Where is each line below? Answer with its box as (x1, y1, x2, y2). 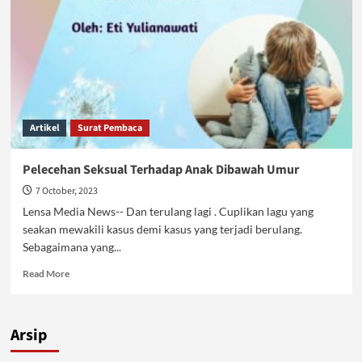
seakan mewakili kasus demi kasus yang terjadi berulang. (22, 222, 302, 236)
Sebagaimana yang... (22, 240, 121, 254)
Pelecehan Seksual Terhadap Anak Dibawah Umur (22, 161, 299, 179)
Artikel (29, 121, 59, 135)
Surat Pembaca (77, 121, 142, 135)
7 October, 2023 (35, 184, 98, 198)
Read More (22, 267, 69, 280)
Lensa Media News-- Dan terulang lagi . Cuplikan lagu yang (22, 204, 314, 218)
